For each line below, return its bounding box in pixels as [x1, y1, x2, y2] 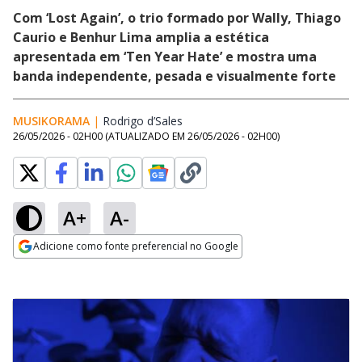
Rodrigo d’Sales [103, 113, 183, 128]
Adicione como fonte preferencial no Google [33, 239, 238, 253]
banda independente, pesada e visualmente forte [13, 67, 336, 85]
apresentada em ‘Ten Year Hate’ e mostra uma [13, 48, 317, 65]
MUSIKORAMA [13, 113, 90, 128]
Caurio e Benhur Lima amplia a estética [13, 28, 269, 46]
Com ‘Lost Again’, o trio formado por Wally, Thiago [13, 9, 341, 27]
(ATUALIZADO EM [105, 129, 187, 143]
